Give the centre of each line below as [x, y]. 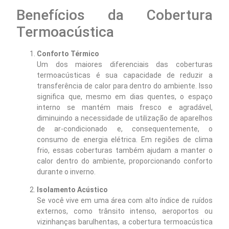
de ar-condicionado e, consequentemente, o [125, 129]
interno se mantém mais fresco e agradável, [125, 107]
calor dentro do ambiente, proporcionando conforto [125, 161]
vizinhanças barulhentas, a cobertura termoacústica [125, 222]
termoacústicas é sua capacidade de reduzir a [125, 75]
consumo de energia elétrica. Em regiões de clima [125, 139]
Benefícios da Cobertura [114, 15]
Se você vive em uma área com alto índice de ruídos [125, 201]
